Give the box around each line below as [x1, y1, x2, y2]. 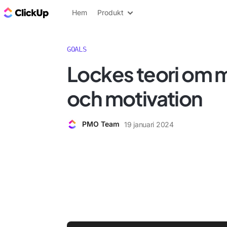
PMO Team [82, 120, 120, 128]
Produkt [97, 8, 124, 17]
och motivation [67, 85, 203, 111]
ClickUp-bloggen [51, 7, 120, 18]
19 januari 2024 [124, 120, 174, 129]
